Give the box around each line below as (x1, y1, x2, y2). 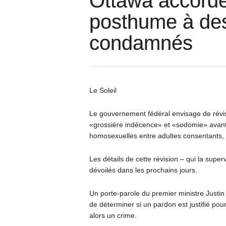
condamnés (89, 32, 193, 54)
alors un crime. (89, 211, 137, 220)
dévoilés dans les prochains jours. (89, 166, 197, 175)
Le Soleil (89, 86, 117, 95)
